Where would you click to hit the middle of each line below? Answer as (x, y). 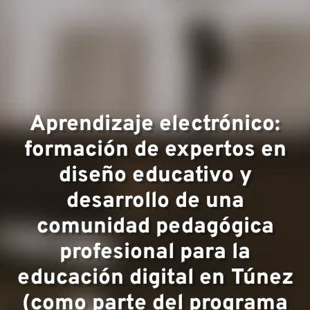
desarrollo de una (155, 202)
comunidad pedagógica (155, 227)
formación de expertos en (155, 151)
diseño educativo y (155, 176)
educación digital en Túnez (155, 279)
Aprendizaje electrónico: (155, 125)
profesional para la (155, 253)
